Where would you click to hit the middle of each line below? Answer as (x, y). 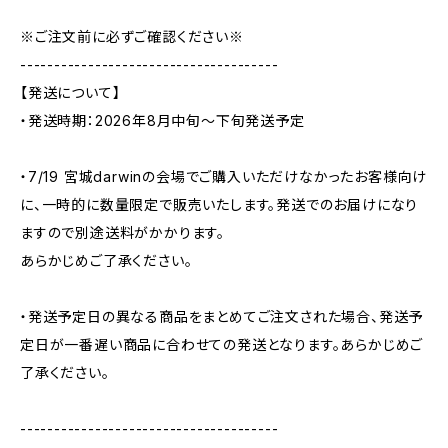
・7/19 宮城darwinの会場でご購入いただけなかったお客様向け (224, 176)
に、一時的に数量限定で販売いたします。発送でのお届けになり (219, 204)
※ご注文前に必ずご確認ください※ (132, 36)
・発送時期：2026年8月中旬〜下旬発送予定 (162, 120)
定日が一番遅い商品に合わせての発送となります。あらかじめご (222, 344)
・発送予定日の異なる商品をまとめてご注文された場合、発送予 (222, 316)
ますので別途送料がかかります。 (122, 232)
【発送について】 (70, 92)
